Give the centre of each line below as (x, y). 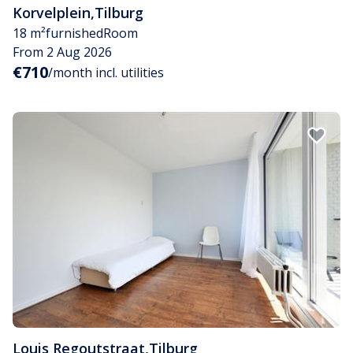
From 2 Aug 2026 (62, 52)
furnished (74, 33)
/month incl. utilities (106, 73)
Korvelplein (52, 13)
